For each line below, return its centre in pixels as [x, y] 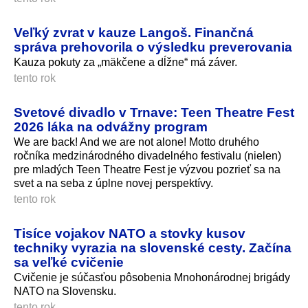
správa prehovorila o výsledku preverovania [153, 47]
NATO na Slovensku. [65, 291]
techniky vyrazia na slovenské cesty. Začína [153, 247]
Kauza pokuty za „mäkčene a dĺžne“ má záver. [125, 63]
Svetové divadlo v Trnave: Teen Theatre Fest [154, 112]
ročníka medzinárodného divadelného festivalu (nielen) [147, 155]
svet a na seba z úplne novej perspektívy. [113, 183]
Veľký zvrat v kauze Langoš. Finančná [134, 33]
